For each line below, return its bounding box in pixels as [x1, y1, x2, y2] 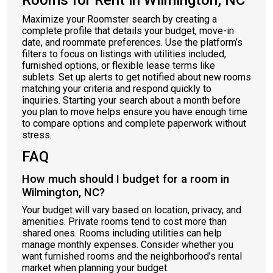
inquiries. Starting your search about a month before [22, 94, 241, 106]
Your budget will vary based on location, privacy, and [22, 204, 241, 216]
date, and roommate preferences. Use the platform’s [22, 37, 243, 48]
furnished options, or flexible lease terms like [22, 60, 215, 71]
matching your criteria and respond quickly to [22, 83, 211, 94]
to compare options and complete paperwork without [22, 118, 246, 129]
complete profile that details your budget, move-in [22, 25, 234, 37]
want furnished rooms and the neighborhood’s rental [22, 250, 242, 262]
